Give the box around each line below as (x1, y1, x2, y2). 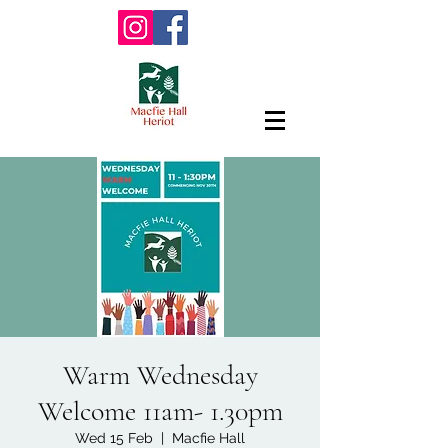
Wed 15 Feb (75, 430, 153, 446)
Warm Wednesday (62, 358, 258, 392)
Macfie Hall (172, 430, 245, 446)
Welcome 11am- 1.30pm (37, 394, 283, 428)
